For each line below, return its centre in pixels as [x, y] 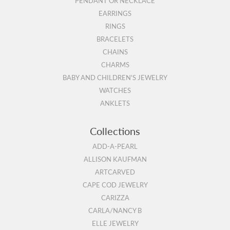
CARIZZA [115, 197]
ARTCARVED [115, 172]
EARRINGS [115, 13]
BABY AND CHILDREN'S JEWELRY [115, 77]
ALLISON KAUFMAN [115, 159]
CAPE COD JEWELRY [115, 185]
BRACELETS [115, 39]
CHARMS [115, 64]
